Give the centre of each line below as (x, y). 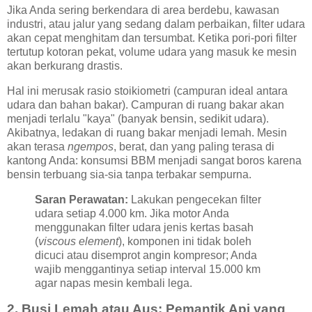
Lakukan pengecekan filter (195, 199)
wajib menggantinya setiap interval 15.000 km (148, 269)
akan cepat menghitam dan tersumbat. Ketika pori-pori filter (152, 38)
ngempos (91, 146)
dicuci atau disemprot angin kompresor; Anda (146, 255)
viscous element (78, 241)
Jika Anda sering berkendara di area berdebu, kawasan (143, 10)
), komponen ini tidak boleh (185, 241)
